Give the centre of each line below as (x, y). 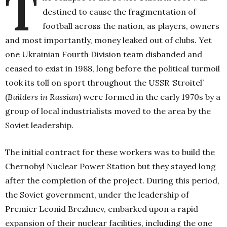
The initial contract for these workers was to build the (110, 152)
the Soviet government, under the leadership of (97, 195)
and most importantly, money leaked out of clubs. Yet (108, 40)
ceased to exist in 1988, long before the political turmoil (112, 69)
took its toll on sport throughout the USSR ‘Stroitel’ (104, 83)
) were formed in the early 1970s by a (149, 97)
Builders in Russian (43, 97)
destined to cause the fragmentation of (119, 12)
